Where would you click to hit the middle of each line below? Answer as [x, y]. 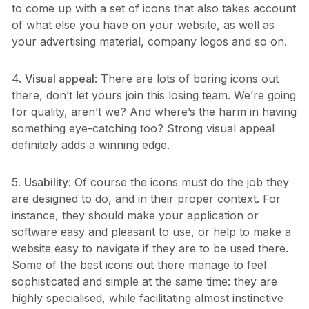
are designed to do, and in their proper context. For [146, 199]
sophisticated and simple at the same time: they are [144, 282]
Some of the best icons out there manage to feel [139, 265]
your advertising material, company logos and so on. [149, 42]
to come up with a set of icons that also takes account [153, 9]
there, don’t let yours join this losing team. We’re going [153, 96]
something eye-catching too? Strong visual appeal [143, 129]
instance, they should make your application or [135, 216]
